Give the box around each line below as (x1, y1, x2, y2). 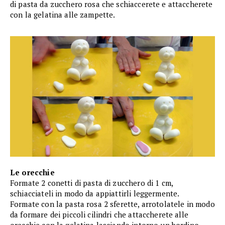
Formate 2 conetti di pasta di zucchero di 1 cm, (10, 178, 173, 188)
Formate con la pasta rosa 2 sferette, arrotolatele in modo (10, 199, 215, 209)
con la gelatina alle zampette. (10, 10, 116, 20)
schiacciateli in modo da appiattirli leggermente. (10, 188, 180, 199)
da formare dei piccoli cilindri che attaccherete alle (10, 209, 188, 220)
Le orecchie (10, 167, 55, 178)
